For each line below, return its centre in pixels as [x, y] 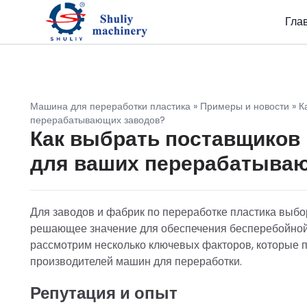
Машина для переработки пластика [110, 106]
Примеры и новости [245, 106]
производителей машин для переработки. [136, 261]
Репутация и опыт [104, 293]
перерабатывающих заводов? [98, 120]
